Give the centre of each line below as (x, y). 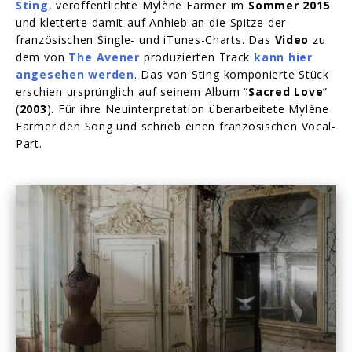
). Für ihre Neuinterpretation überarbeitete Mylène (188, 109)
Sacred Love (286, 92)
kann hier (283, 57)
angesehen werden (75, 75)
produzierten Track (197, 57)
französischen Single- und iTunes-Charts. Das (145, 40)
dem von (42, 57)
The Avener (104, 57)
